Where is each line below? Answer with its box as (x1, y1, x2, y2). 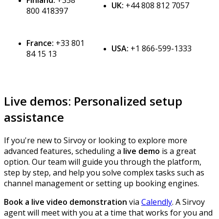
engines (168, 178, 197, 189)
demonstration (69, 197, 127, 208)
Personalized (74, 93, 147, 109)
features (40, 146, 71, 157)
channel (4, 178, 33, 189)
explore (138, 135, 166, 146)
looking (98, 135, 126, 146)
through (120, 156, 151, 168)
